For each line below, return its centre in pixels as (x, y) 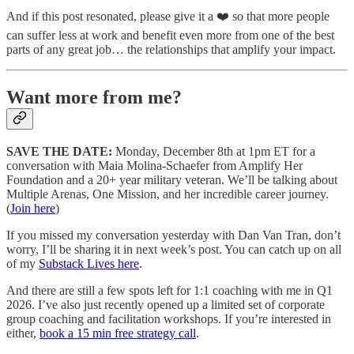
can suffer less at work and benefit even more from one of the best (170, 35)
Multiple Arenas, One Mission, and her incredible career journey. (168, 194)
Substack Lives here (89, 264)
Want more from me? (94, 97)
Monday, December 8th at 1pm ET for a (214, 152)
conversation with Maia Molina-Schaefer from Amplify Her (154, 166)
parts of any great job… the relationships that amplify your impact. (171, 49)
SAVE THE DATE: (59, 152)
